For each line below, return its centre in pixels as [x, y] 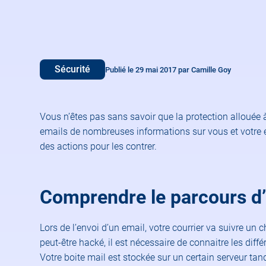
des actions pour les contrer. [99, 146]
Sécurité [73, 69]
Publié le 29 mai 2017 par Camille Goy [168, 69]
